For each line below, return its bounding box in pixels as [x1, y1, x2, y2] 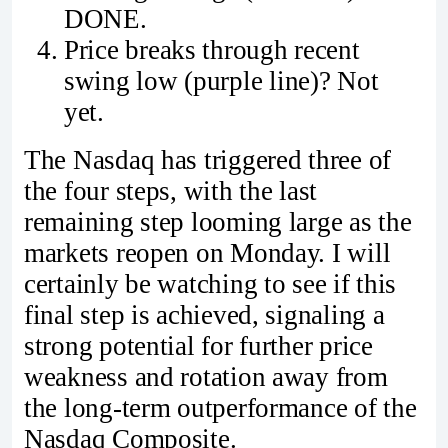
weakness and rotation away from [24, 361, 388, 392]
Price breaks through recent [64, 34, 360, 65]
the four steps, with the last [24, 175, 318, 206]
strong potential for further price [24, 330, 373, 361]
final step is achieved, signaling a [24, 299, 385, 330]
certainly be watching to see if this [24, 268, 397, 299]
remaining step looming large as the [24, 206, 412, 237]
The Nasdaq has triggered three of [24, 144, 392, 175]
